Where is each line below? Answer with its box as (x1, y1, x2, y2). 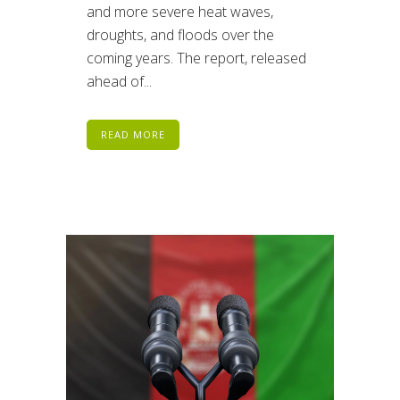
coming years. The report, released (87, 47, 306, 68)
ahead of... (87, 71, 152, 91)
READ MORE (101, 127, 165, 141)
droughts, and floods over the (87, 24, 274, 45)
